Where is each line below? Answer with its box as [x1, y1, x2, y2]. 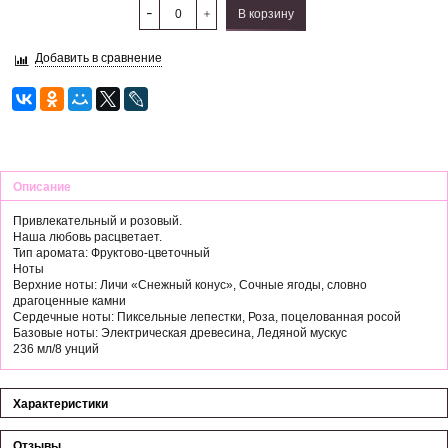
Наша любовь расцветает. [13, 229, 162, 244]
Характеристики [13, 396, 108, 411]
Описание [13, 179, 71, 194]
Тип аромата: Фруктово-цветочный [13, 245, 210, 260]
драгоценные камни [13, 293, 126, 308]
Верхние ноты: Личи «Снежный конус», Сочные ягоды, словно [13, 277, 367, 292]
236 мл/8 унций [13, 341, 99, 356]
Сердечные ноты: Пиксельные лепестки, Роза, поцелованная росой [13, 309, 401, 324]
